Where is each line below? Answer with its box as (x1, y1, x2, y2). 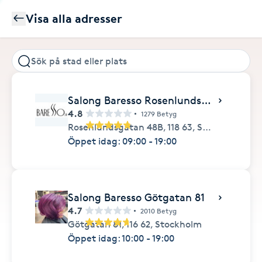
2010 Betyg (140, 206, 177, 215)
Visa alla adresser (26, 11, 122, 26)
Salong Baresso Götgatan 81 (68, 191, 205, 204)
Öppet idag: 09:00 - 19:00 (68, 136, 177, 147)
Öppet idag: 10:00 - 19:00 (68, 233, 174, 244)
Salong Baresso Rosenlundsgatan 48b (201, 94, 211, 106)
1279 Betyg (141, 109, 177, 118)
